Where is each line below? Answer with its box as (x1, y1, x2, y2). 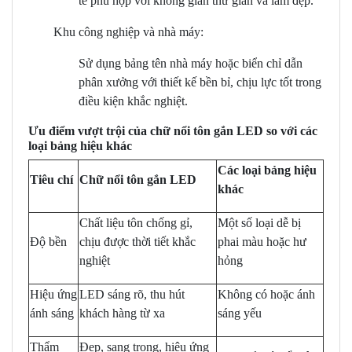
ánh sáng (30, 306, 74, 321)
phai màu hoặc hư (218, 235, 306, 249)
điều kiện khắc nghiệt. (79, 94, 188, 108)
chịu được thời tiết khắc (79, 235, 196, 249)
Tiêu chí (30, 173, 73, 187)
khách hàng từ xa (79, 306, 165, 321)
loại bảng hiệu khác (28, 139, 132, 153)
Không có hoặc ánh (218, 288, 315, 302)
